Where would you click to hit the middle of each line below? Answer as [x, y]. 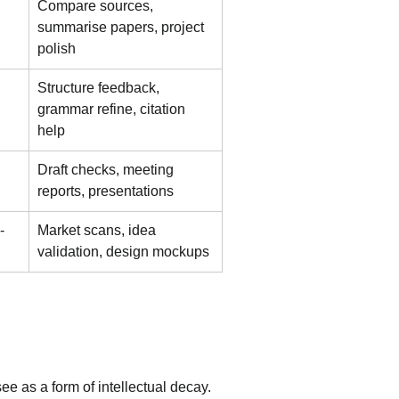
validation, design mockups [123, 252]
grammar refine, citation [113, 109]
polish [57, 49]
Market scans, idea [98, 230]
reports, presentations [106, 191]
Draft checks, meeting [107, 170]
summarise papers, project [122, 27]
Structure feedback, [100, 88]
